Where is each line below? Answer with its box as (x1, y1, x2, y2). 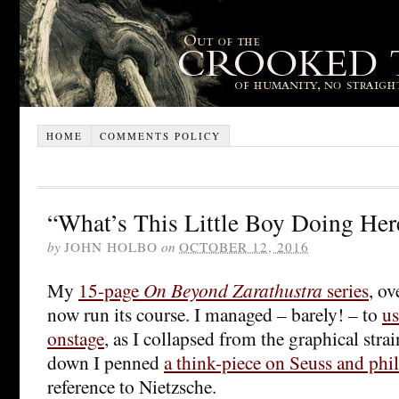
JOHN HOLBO (64, 237, 158, 256)
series (322, 276, 369, 303)
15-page (78, 276, 143, 303)
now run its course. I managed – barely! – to (47, 300, 382, 327)
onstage (47, 324, 104, 351)
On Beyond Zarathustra (143, 276, 322, 303)
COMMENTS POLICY (99, 128, 221, 142)
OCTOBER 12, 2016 (179, 237, 309, 256)
